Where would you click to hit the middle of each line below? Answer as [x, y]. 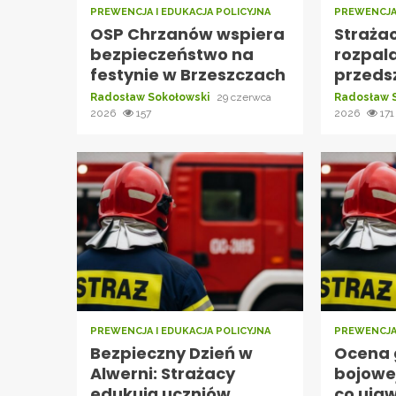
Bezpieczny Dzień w [171, 353]
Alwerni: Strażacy [163, 373]
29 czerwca [244, 97]
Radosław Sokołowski [151, 97]
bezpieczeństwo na [172, 54]
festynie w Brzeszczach [188, 74]
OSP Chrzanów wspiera [187, 34]
